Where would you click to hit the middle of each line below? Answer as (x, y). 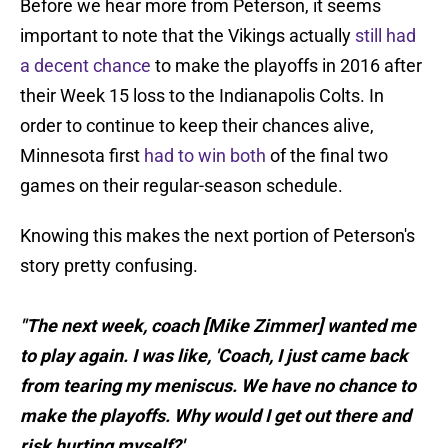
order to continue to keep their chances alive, (197, 126)
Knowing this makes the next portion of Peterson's (217, 236)
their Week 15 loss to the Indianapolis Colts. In (202, 96)
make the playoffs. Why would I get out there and (215, 416)
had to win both (205, 156)
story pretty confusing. (109, 266)
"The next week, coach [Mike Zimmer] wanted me (218, 326)
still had (385, 36)
